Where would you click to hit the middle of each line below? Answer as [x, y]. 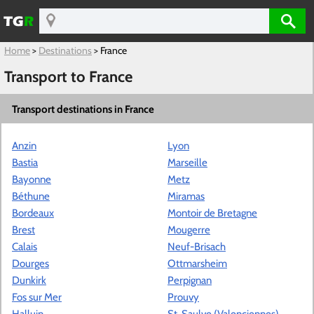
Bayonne [32, 179]
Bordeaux [33, 213]
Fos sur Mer [37, 297]
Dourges [30, 263]
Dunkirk [29, 280]
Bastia [25, 162]
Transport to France [68, 76]
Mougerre [189, 230]
